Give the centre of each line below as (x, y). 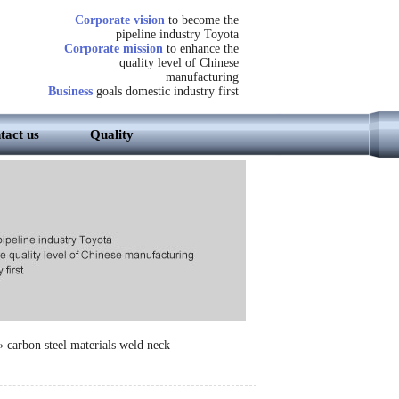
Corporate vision (121, 20)
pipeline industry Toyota (177, 34)
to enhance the (200, 49)
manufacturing (202, 77)
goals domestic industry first (165, 91)
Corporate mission (113, 49)
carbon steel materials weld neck (88, 345)
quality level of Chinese (179, 63)
